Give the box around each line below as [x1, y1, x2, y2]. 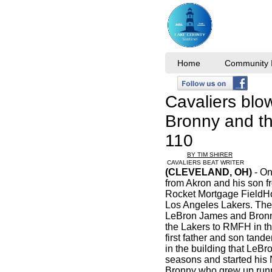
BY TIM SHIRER [187, 151, 233, 158]
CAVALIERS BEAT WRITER [165, 159, 244, 166]
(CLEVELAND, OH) [165, 167, 252, 177]
